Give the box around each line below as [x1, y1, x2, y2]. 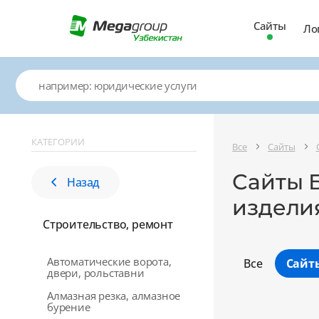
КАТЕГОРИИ [31, 135, 85, 148]
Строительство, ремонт [43, 216, 173, 232]
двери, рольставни [47, 266, 145, 280]
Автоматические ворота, [47, 254, 172, 268]
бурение [47, 300, 90, 314]
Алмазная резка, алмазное [47, 288, 181, 303]
